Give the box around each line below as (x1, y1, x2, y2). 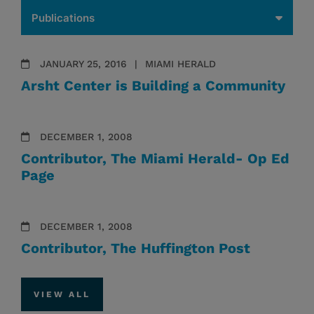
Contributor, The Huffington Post (21, 240, 250, 257)
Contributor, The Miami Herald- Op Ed (21, 150, 289, 167)
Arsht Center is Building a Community (21, 77, 285, 94)
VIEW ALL (34, 289, 90, 299)
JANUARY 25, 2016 (36, 58, 130, 69)
